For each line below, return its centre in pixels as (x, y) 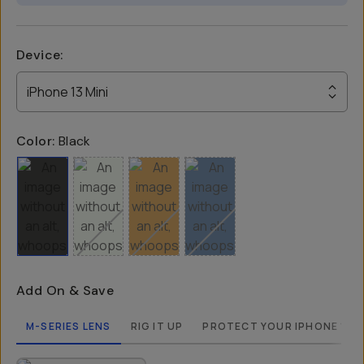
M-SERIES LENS (69, 327)
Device (39, 55)
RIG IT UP (157, 327)
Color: (36, 141)
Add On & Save (65, 290)
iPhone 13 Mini (67, 92)
